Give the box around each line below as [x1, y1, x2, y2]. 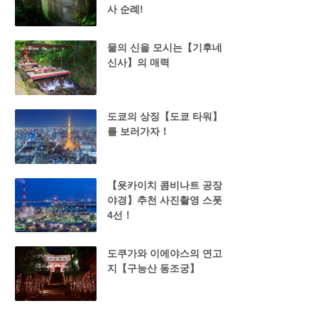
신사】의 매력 [106, 57, 170, 69]
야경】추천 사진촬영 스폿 [106, 194, 222, 206]
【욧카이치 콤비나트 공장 [106, 179, 222, 191]
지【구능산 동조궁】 [106, 263, 199, 275]
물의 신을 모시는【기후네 [106, 42, 222, 54]
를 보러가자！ [106, 125, 170, 137]
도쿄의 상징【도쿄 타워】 [106, 110, 222, 122]
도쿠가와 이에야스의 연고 [106, 248, 222, 260]
